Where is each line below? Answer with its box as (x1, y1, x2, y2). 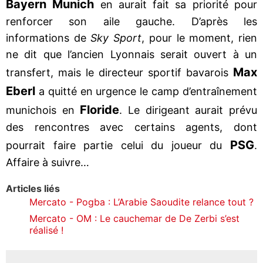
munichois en (6, 103, 80, 116)
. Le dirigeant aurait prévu (119, 103, 258, 116)
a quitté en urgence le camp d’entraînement (38, 85, 258, 97)
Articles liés (6, 182, 60, 194)
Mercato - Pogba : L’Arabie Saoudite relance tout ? (29, 195, 254, 208)
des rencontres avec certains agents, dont (6, 120, 257, 133)
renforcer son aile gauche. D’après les (6, 15, 257, 28)
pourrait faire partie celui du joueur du (6, 139, 230, 151)
